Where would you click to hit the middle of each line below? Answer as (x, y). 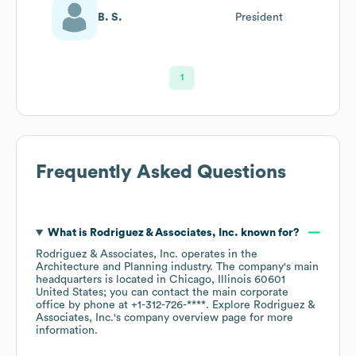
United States (70, 292)
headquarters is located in (103, 279)
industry (189, 267)
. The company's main (264, 267)
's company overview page (180, 317)
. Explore (230, 305)
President (259, 17)
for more (270, 317)
